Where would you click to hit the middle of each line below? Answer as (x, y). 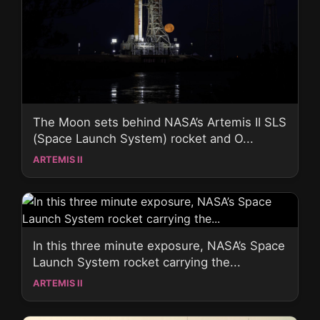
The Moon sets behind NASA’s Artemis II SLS (160, 122)
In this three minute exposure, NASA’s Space (159, 245)
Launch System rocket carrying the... (137, 262)
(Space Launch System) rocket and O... (143, 138)
